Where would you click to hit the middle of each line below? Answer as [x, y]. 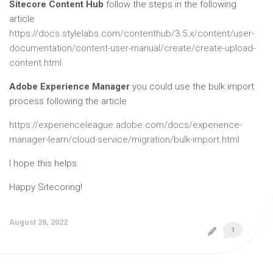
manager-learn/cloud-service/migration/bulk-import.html [124, 139]
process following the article [68, 101]
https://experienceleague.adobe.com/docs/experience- [126, 125]
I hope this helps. [44, 163]
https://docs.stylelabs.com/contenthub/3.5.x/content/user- [132, 33]
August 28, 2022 [38, 222]
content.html [35, 62]
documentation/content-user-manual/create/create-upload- [132, 48]
